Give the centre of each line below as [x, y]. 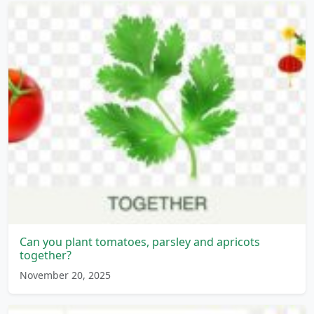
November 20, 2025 [65, 275]
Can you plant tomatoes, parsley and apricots [140, 241]
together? [46, 255]
